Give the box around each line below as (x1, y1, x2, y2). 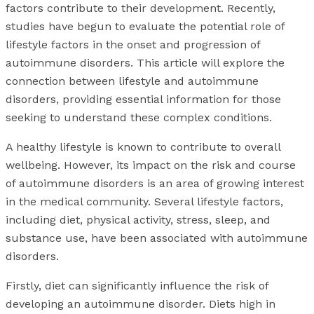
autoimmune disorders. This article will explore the (6, 56, 285, 70)
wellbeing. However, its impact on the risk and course (6, 158, 296, 172)
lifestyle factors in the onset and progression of (6, 38, 260, 52)
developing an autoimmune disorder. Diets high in (6, 297, 275, 311)
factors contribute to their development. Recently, (6, 1, 275, 15)
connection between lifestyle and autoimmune (6, 74, 259, 88)
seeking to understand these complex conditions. (6, 111, 272, 125)
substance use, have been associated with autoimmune (6, 231, 308, 245)
